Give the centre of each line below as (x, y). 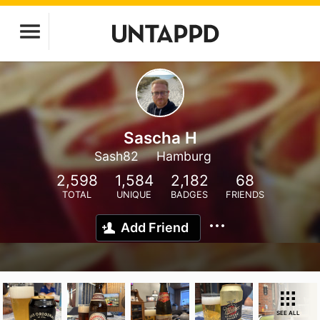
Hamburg (184, 156)
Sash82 (116, 156)
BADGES (189, 195)
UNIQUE (134, 195)
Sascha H (160, 137)
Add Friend (155, 227)
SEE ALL (288, 313)
